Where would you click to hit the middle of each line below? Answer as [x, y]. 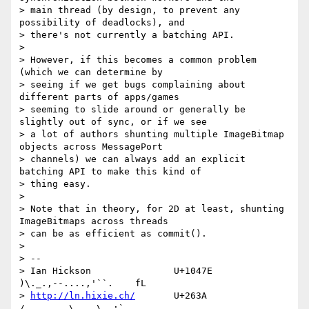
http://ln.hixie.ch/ [83, 296]
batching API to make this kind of [110, 172]
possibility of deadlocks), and [102, 23]
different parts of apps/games [99, 97]
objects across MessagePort [91, 147]
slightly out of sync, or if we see [113, 122]
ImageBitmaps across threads [94, 221]
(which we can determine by [91, 72]
